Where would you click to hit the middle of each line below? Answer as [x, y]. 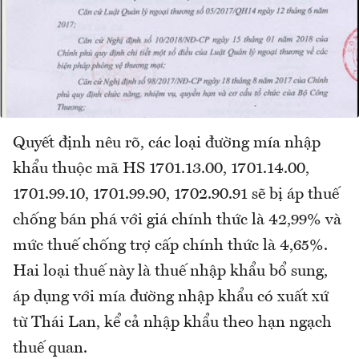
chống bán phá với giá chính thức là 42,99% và [177, 221]
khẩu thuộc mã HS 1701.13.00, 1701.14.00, [161, 169]
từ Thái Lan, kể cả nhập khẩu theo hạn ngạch [172, 323]
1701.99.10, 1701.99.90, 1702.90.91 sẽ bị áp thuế [176, 195]
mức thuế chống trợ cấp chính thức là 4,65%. [170, 246]
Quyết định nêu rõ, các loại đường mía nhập [167, 144]
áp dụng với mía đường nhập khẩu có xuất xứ [171, 298]
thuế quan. [50, 349]
